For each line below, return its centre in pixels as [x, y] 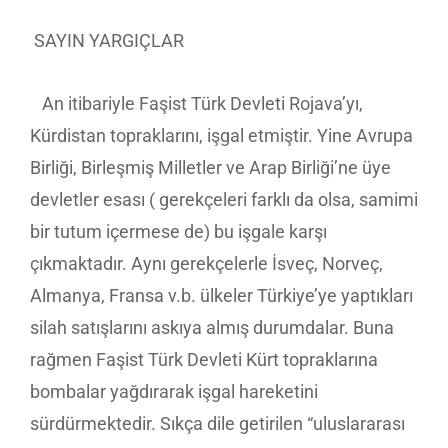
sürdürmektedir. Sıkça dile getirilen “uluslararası [217, 423]
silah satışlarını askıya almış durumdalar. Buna [212, 327]
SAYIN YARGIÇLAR [107, 41]
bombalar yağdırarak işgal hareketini [174, 391]
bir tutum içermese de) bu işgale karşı [178, 231]
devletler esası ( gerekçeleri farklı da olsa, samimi [224, 199]
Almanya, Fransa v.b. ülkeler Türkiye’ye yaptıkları [221, 295]
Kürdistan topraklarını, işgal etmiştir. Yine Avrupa [221, 135]
